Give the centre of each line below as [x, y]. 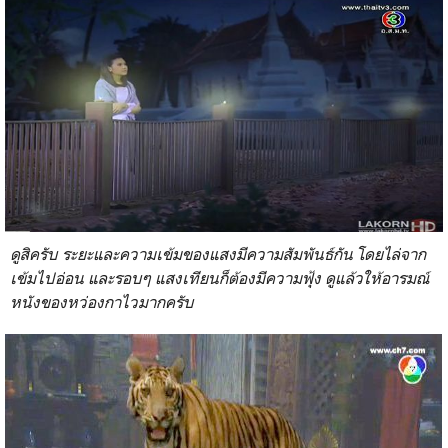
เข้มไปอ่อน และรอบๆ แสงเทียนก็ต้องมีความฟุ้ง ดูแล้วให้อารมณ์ [219, 277]
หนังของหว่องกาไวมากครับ [102, 301]
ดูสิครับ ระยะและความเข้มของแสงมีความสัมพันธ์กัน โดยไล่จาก [218, 253]
